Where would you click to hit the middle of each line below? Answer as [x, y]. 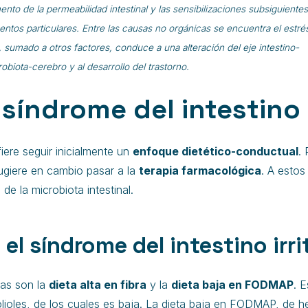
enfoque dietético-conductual [216, 151]
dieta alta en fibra [98, 285]
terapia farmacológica [200, 170]
